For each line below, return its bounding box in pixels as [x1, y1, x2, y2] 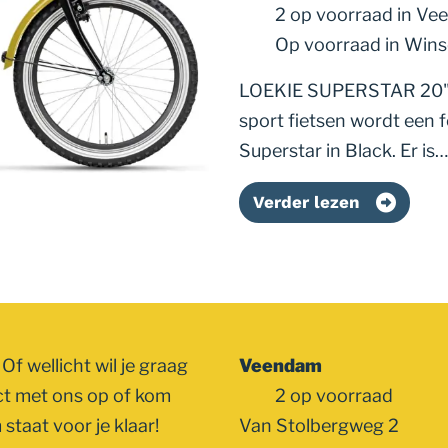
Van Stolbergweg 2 [239, 415, 399, 436]
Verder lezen [253, 192, 360, 212]
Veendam [239, 355, 322, 376]
